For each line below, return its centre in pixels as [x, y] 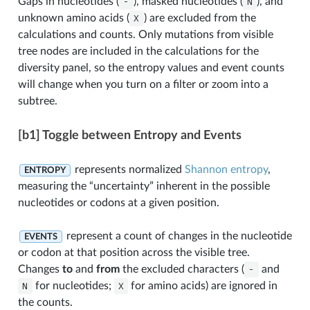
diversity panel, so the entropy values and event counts [151, 67]
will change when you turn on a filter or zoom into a [143, 84]
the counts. [45, 302]
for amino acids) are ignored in [203, 285]
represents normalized [128, 169]
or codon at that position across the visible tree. [134, 252]
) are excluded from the [200, 18]
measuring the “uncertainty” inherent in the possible [144, 186]
